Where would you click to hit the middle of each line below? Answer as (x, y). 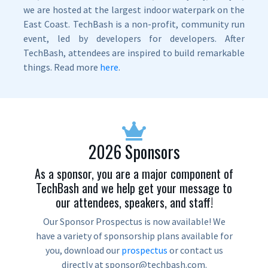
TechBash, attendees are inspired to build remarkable (134, 53)
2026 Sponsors (134, 152)
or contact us (195, 250)
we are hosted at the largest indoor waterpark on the (134, 10)
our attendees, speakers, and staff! (134, 202)
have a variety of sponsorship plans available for (134, 236)
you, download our (83, 250)
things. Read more (62, 67)
